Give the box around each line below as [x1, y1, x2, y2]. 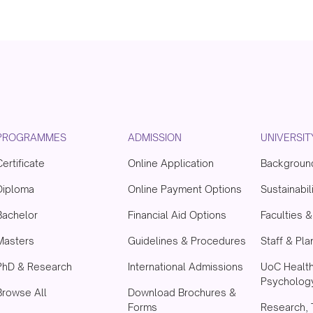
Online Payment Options [128, 183, 242, 196]
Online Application [128, 157, 214, 170]
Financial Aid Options [128, 209, 227, 221]
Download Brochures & [128, 286, 237, 299]
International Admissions [128, 261, 244, 273]
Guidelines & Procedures [128, 235, 247, 247]
